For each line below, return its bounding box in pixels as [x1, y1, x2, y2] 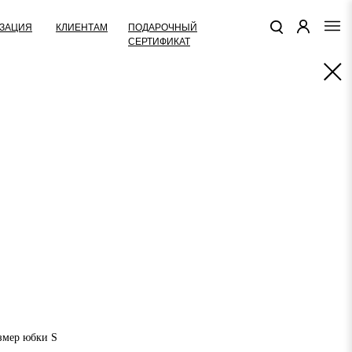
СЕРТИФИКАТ [128, 35, 190, 47]
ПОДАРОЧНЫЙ [128, 21, 197, 33]
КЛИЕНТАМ [56, 21, 108, 33]
